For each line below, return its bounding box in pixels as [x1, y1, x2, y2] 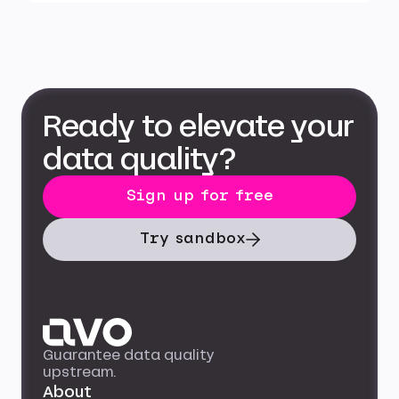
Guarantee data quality [43, 345, 215, 366]
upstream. [43, 362, 117, 383]
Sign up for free [126, 187, 273, 203]
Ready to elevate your [43, 105, 354, 148]
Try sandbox [139, 230, 246, 246]
